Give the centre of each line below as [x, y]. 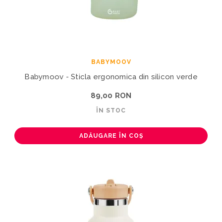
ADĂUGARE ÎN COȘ [111, 136]
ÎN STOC [111, 110]
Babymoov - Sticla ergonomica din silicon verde [111, 77]
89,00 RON [111, 95]
